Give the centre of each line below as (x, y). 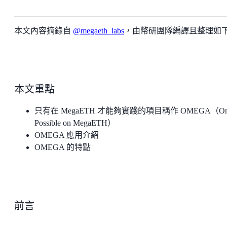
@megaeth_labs (99, 31)
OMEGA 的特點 (63, 147)
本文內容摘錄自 (44, 31)
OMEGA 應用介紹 (67, 135)
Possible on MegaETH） (75, 123)
